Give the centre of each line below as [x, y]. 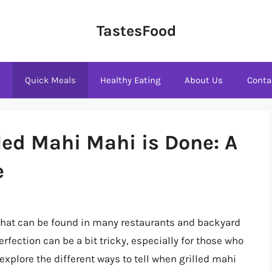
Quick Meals [50, 80]
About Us [204, 80]
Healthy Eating [130, 80]
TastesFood [136, 31]
